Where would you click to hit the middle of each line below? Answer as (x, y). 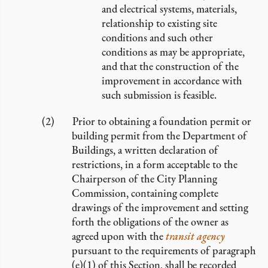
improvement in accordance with (172, 80)
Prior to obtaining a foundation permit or (162, 121)
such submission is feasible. (159, 95)
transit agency (195, 236)
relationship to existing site (159, 23)
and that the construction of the (170, 66)
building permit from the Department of (159, 135)
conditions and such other (157, 37)
